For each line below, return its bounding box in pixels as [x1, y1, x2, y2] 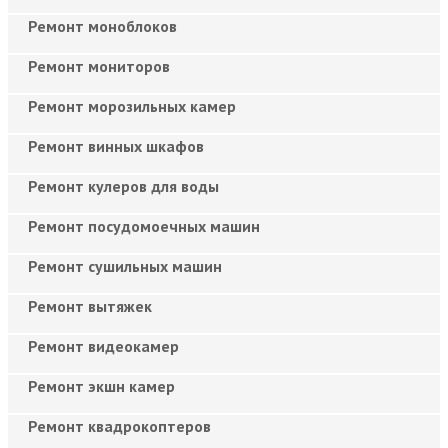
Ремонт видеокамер [28, 335, 179, 356]
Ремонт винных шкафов [28, 135, 204, 156]
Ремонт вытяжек [28, 295, 152, 316]
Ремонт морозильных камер [28, 95, 236, 116]
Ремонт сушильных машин [28, 255, 222, 276]
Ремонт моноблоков [28, 15, 177, 36]
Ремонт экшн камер [28, 375, 175, 396]
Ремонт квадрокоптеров [28, 415, 211, 436]
